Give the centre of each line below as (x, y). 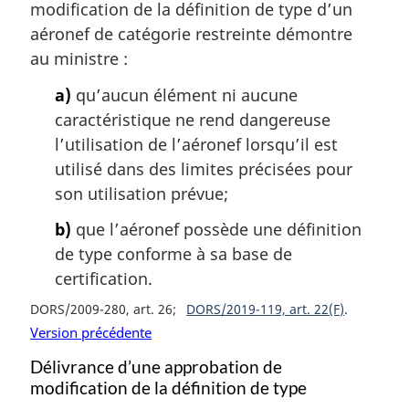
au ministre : (79, 59)
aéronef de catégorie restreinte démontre (191, 34)
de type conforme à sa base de (173, 254)
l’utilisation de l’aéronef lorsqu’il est (196, 144)
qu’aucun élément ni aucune (184, 94)
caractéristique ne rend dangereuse (193, 119)
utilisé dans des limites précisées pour (204, 168)
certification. (104, 279)
